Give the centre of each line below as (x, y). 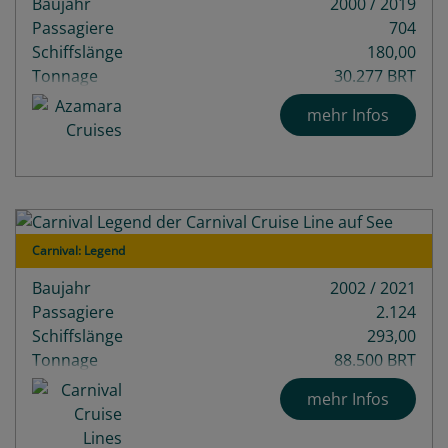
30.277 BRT (375, 75)
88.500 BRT (375, 359)
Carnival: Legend (78, 250)
